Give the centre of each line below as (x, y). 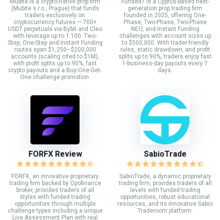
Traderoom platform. (165, 210)
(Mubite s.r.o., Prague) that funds (55, 8)
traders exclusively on (55, 15)
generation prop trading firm (165, 8)
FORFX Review (55, 154)
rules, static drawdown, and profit (165, 49)
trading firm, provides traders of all (165, 183)
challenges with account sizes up (165, 36)
